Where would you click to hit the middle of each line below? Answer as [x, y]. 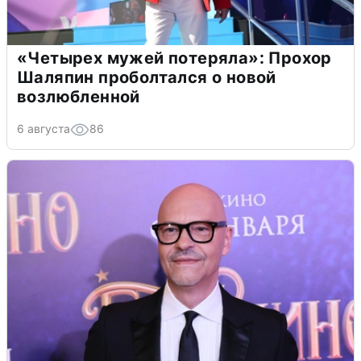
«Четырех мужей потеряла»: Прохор [174, 58]
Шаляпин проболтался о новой [147, 78]
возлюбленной [79, 97]
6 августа [44, 129]
